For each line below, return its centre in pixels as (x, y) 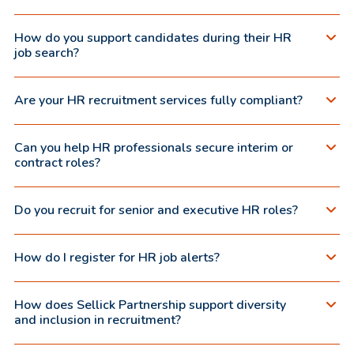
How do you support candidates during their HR (153, 38)
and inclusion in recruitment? (98, 320)
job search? (47, 53)
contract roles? (57, 162)
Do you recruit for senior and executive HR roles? (156, 210)
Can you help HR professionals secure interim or (154, 147)
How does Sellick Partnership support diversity (150, 305)
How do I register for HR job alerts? (117, 257)
